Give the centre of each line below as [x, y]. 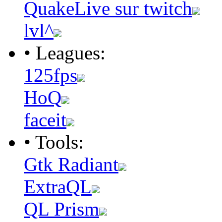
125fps [51, 75]
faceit [45, 119]
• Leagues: [65, 53]
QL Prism [61, 209]
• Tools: [54, 142]
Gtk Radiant [71, 164]
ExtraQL [58, 186]
